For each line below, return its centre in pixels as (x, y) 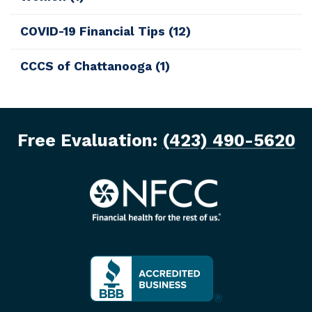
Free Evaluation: (89, 141)
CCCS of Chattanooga (88, 67)
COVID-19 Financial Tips (95, 31)
